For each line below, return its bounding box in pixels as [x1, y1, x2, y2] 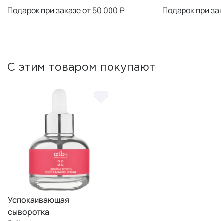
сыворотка [8, 206, 49, 218]
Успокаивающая [8, 194, 69, 206]
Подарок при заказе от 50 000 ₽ [7, 5, 125, 16]
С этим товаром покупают [7, 63, 155, 73]
